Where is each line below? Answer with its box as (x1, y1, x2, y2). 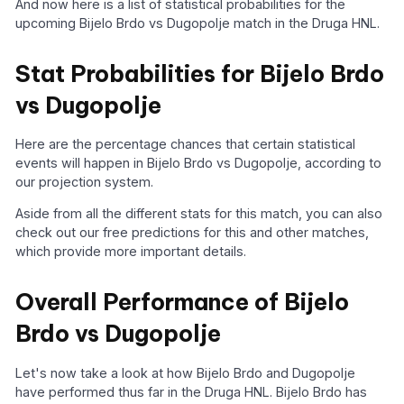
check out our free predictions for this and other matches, (15, 225, 370, 241)
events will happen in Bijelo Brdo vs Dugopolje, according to (15, 154, 382, 170)
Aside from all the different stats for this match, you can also (15, 206, 383, 222)
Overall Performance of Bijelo (15, 288, 350, 317)
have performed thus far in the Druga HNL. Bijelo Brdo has (15, 383, 368, 399)
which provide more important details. (15, 243, 247, 260)
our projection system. (15, 173, 154, 189)
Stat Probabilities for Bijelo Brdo (15, 59, 385, 88)
